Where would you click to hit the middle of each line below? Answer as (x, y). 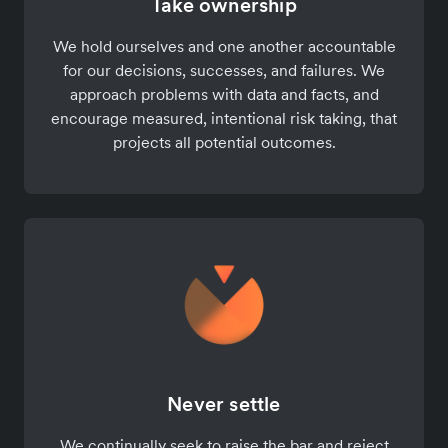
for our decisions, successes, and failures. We (224, 70)
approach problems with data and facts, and (224, 94)
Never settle (224, 404)
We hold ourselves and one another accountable (224, 46)
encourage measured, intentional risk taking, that (224, 118)
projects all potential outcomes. (224, 142)
